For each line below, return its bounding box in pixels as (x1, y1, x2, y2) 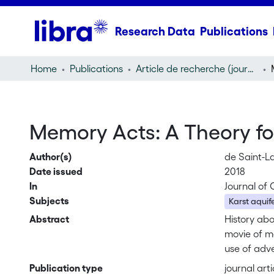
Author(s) (29, 151, 72, 162)
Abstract (29, 213, 69, 225)
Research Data (114, 24, 195, 38)
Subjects (29, 195, 69, 206)
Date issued (29, 166, 83, 177)
